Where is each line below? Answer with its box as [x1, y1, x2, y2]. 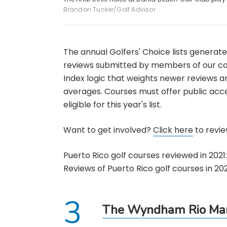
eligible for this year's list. [63, 98, 162, 110]
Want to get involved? [63, 124, 153, 136]
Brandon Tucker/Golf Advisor [63, 5, 156, 14]
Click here [153, 124, 193, 136]
